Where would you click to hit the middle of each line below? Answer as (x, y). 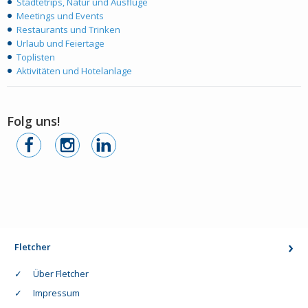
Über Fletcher (61, 273)
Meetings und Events (60, 16)
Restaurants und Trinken (68, 30)
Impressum (57, 293)
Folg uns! (33, 121)
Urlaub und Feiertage (60, 44)
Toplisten (36, 57)
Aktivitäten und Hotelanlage (74, 71)
